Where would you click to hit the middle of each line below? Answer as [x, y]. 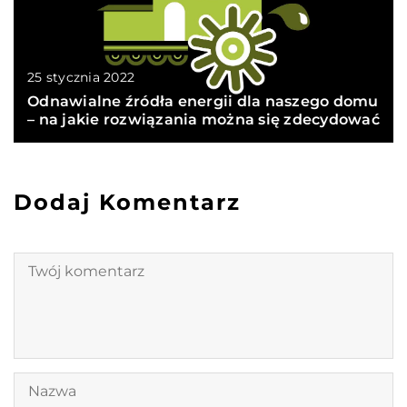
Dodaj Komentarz [127, 202]
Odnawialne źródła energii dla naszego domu [203, 101]
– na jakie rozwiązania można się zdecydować [203, 119]
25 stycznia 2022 [81, 77]
